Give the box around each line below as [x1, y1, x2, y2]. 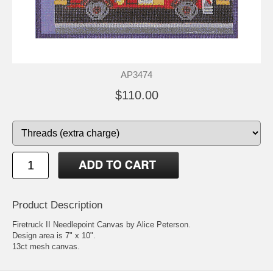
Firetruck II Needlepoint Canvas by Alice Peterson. [12, 219, 191, 229]
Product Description [12, 199, 102, 211]
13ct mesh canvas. [12, 241, 80, 251]
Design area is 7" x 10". [12, 230, 96, 240]
